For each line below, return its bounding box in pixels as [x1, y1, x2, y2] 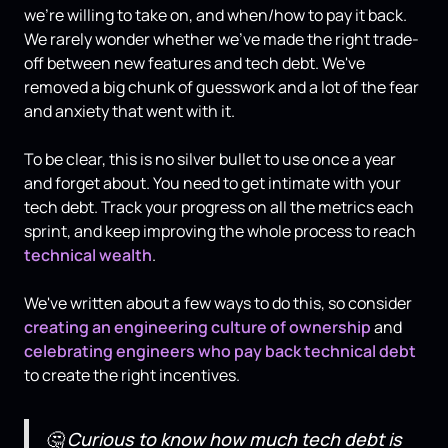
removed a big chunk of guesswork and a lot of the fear [24, 76, 419, 99]
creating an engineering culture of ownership [24, 316, 371, 339]
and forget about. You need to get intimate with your [24, 172, 401, 195]
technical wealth [24, 244, 152, 267]
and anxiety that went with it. [24, 100, 235, 123]
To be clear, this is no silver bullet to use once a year [24, 148, 396, 171]
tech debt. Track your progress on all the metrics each [24, 196, 414, 219]
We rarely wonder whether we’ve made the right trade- [24, 28, 419, 51]
